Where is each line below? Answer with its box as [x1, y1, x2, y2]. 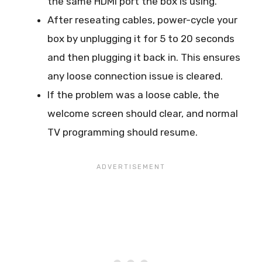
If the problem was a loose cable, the [47, 88, 219, 101]
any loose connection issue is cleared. [47, 70, 223, 82]
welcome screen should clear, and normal [47, 107, 238, 119]
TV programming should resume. [47, 126, 198, 138]
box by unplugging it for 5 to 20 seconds [47, 32, 235, 44]
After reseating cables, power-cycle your [47, 13, 237, 26]
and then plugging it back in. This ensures [47, 51, 240, 63]
